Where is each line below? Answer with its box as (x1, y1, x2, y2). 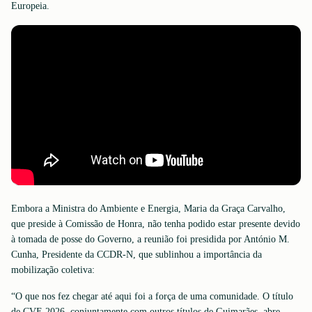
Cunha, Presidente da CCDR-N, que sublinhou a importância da (11, 249, 262, 260)
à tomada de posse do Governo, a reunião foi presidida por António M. (11, 234, 290, 244)
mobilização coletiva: (11, 265, 95, 275)
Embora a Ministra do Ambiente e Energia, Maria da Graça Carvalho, (11, 203, 286, 214)
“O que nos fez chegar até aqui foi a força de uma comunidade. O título (11, 291, 293, 302)
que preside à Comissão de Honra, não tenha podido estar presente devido (11, 219, 300, 229)
